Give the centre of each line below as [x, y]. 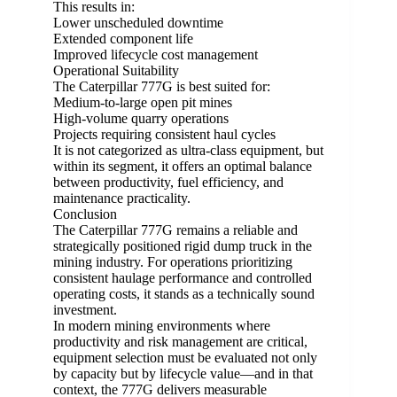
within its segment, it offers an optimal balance [183, 167]
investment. [85, 310]
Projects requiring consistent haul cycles [164, 135]
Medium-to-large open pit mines [143, 103]
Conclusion [85, 214]
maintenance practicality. [122, 198]
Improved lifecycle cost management [156, 55]
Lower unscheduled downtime [138, 23]
